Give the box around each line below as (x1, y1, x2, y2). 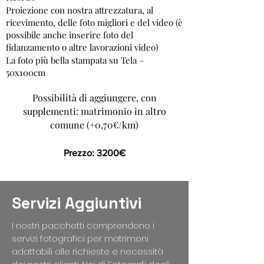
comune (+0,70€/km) (50, 118, 138, 131)
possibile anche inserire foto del (6, 29, 133, 41)
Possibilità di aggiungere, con (32, 91, 157, 104)
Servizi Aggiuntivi (12, 193, 141, 213)
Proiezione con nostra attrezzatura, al (6, 4, 153, 16)
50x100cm (6, 67, 45, 78)
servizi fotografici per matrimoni (12, 232, 148, 245)
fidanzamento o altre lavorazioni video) (6, 41, 158, 53)
